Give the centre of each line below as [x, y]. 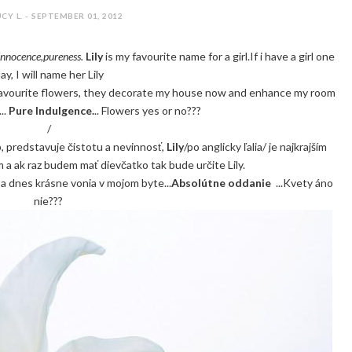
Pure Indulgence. [52, 110]
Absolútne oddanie [223, 183]
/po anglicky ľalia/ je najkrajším [255, 147]
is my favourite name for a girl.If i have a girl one [220, 56]
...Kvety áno [304, 183]
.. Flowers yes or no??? [148, 110]
